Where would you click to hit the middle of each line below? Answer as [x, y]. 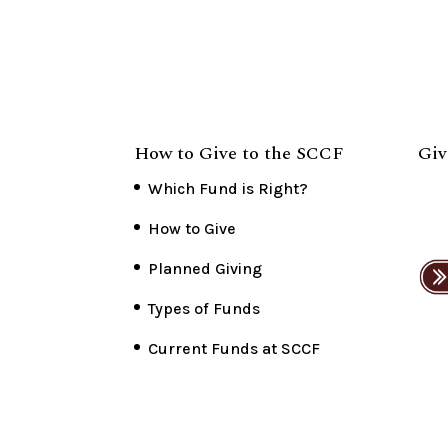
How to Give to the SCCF [239, 154]
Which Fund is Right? [228, 189]
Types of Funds [204, 309]
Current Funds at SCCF [234, 349]
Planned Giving [205, 269]
